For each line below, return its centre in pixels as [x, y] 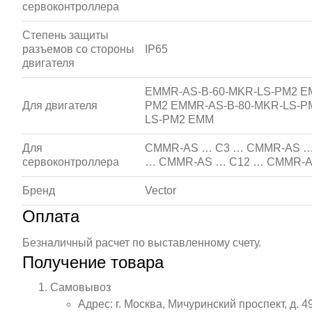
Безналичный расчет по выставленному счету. [142, 243]
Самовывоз [80, 287]
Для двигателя [60, 106]
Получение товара [93, 262]
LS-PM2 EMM [179, 119]
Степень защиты [65, 35]
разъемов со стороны [78, 49]
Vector [161, 190]
